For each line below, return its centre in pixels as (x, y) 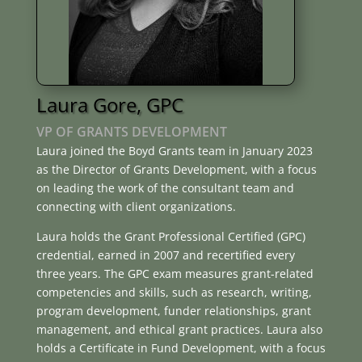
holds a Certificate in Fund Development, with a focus (181, 348)
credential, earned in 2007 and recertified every (165, 255)
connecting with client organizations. (136, 206)
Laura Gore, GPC (109, 105)
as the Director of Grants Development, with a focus (176, 169)
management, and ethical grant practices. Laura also (179, 329)
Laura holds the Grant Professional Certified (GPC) (170, 236)
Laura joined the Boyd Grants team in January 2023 (174, 151)
